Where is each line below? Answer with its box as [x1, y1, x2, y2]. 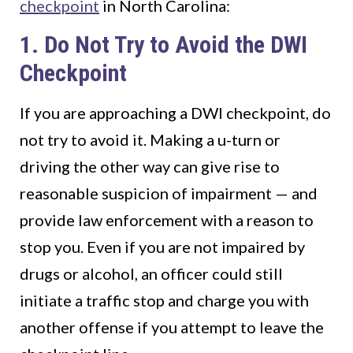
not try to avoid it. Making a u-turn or [20, 130, 281, 150]
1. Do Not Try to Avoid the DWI [20, 31, 307, 59]
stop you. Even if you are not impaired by [20, 237, 305, 257]
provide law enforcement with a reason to [20, 210, 314, 230]
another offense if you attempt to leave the [20, 318, 324, 337]
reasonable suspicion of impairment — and [20, 184, 318, 203]
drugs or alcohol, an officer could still [20, 264, 283, 284]
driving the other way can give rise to [20, 157, 280, 176]
